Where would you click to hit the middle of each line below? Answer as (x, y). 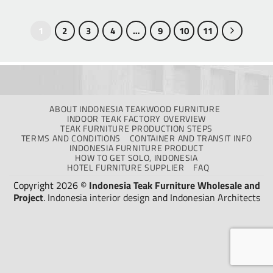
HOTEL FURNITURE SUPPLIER (126, 168)
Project (28, 198)
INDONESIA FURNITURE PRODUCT (136, 148)
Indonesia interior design (98, 198)
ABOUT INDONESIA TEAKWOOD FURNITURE (135, 109)
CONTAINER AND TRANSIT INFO (191, 139)
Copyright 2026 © (51, 186)
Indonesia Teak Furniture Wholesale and (174, 186)
